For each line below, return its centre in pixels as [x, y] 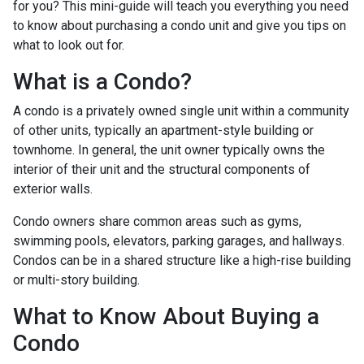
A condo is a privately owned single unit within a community [181, 111]
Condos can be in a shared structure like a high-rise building [182, 260]
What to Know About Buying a [166, 316]
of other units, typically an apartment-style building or [163, 130]
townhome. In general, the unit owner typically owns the [169, 150]
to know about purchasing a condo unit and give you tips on [180, 26]
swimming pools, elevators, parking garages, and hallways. [179, 241]
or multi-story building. [76, 280]
